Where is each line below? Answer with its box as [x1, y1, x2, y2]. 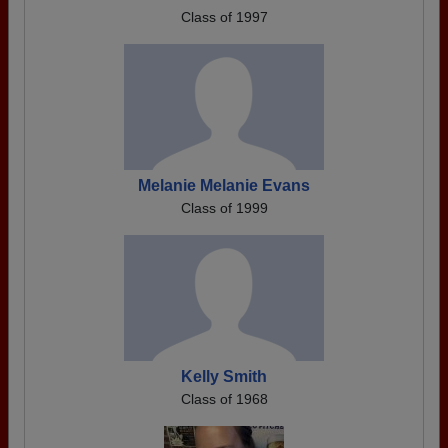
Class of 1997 [180, 9, 268, 25]
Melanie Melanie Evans [138, 177, 310, 194]
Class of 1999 [180, 200, 268, 216]
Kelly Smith [181, 368, 267, 385]
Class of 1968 [180, 391, 268, 407]
